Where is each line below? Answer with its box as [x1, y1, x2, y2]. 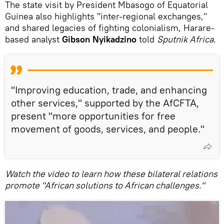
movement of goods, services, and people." [11, 122, 204, 135]
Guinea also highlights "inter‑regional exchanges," [5, 10, 207, 22]
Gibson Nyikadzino [62, 33, 136, 45]
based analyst [5, 33, 62, 45]
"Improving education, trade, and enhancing [11, 83, 207, 96]
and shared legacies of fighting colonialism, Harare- [5, 22, 214, 34]
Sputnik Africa [157, 33, 213, 45]
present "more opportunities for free [11, 109, 175, 122]
